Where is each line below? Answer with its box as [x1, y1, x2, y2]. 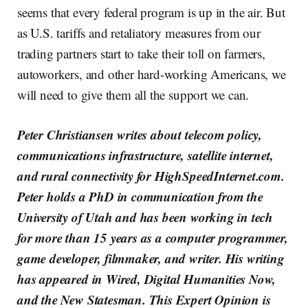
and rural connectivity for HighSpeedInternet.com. [17, 166, 285, 185]
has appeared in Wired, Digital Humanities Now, [17, 269, 276, 288]
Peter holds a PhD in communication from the [17, 186, 263, 206]
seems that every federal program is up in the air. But [17, 3, 285, 21]
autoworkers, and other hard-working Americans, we [17, 65, 286, 82]
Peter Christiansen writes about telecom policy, [17, 124, 263, 144]
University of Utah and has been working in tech [17, 207, 274, 226]
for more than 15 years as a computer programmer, [17, 228, 288, 247]
